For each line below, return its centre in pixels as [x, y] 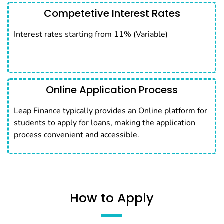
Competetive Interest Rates [112, 14]
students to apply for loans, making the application [105, 123]
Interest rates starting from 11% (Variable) [91, 35]
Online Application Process [112, 90]
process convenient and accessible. [77, 135]
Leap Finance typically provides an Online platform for [111, 111]
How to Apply [112, 198]
